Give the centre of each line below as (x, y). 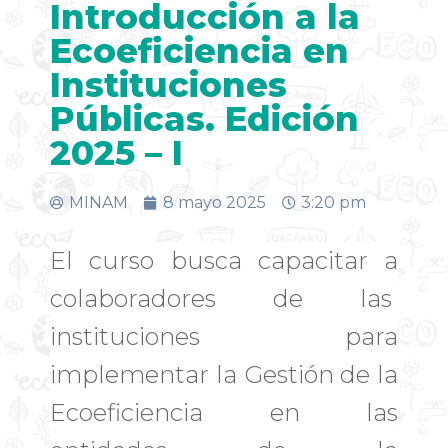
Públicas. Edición (204, 118)
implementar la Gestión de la (224, 375)
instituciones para (224, 337)
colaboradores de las (224, 299)
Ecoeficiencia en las (224, 413)
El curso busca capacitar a (224, 261)
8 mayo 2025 (214, 202)
